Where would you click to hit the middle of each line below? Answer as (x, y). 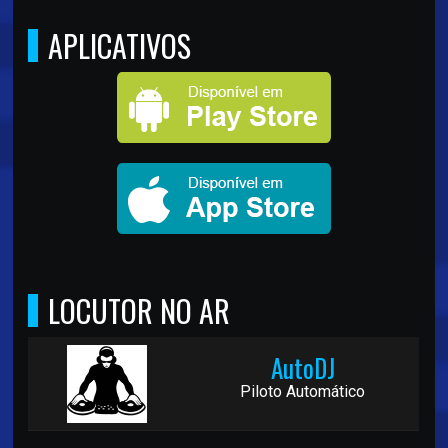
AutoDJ (302, 368)
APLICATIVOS (120, 46)
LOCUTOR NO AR (139, 311)
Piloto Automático (303, 392)
